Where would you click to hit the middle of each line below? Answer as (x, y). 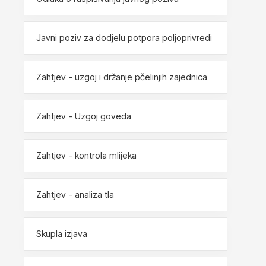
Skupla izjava (62, 233)
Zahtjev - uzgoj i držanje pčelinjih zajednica (122, 77)
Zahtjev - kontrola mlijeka (86, 155)
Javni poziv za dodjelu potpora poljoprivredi (124, 37)
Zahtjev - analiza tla (75, 194)
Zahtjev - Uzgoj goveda (84, 116)
